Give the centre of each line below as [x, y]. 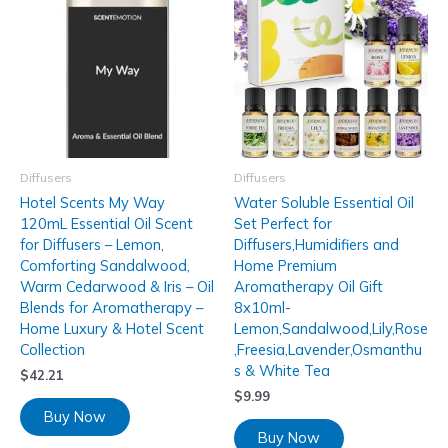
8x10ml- [262, 308]
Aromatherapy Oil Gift [308, 287]
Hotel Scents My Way [92, 203]
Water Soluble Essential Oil [324, 203]
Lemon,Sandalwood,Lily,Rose [331, 329]
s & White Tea [282, 371]
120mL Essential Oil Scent [106, 224]
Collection [52, 350]
